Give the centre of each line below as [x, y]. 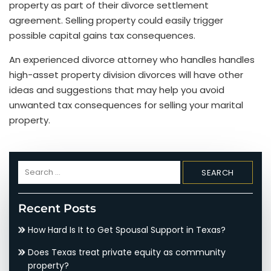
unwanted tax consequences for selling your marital [126, 105]
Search [34, 168]
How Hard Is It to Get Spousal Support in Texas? [127, 230]
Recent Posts [57, 209]
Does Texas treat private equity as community [127, 253]
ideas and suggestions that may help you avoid [117, 90]
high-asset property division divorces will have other [126, 75]
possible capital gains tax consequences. [102, 36]
